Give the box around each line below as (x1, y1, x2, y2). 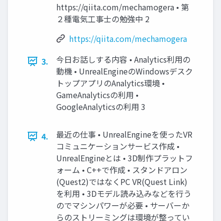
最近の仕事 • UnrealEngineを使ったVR (56, 128, 192, 140)
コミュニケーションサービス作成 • (56, 140, 180, 152)
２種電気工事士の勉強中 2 (56, 13, 149, 25)
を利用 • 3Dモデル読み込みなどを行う (56, 187, 191, 199)
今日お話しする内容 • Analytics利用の (56, 53, 190, 65)
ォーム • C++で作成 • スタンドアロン (56, 164, 187, 176)
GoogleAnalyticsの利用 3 (56, 101, 146, 112)
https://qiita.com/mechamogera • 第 (56, 1, 189, 13)
